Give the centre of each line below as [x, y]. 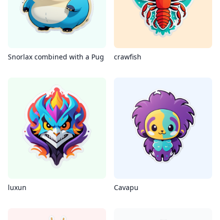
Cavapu [126, 187]
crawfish [128, 57]
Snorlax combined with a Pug [56, 57]
